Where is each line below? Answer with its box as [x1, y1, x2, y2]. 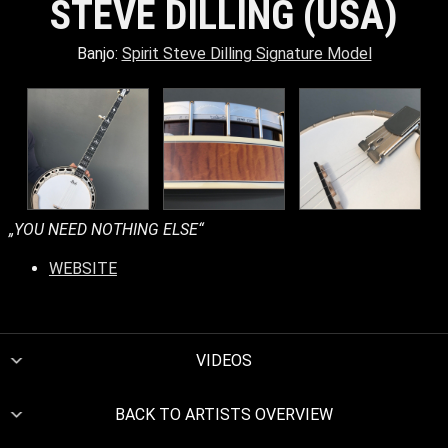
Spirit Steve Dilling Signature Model [121, 44, 372, 63]
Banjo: [76, 44, 122, 63]
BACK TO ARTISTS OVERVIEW [115, 405, 333, 424]
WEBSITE [48, 259, 117, 278]
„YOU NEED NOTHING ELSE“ [8, 220, 204, 239]
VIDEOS [196, 351, 252, 370]
